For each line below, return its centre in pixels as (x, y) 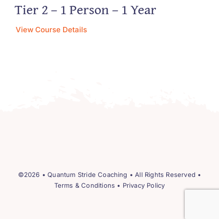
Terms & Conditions (85, 185)
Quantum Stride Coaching (88, 174)
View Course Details (51, 29)
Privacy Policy (144, 185)
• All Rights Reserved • (164, 174)
